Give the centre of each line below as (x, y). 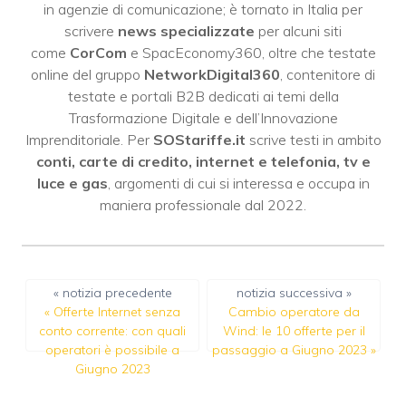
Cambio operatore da (294, 311)
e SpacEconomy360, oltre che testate (251, 52)
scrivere (91, 30)
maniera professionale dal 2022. (203, 204)
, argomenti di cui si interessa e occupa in (238, 183)
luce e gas (72, 183)
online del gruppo (87, 74)
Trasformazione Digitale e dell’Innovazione (203, 117)
